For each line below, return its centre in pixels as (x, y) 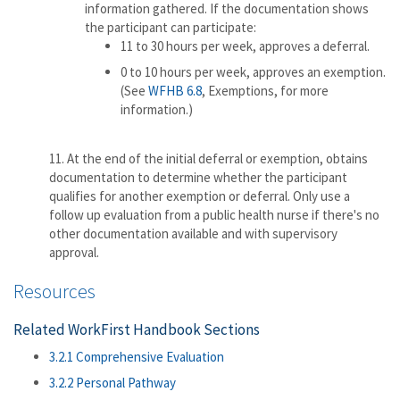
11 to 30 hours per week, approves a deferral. (245, 46)
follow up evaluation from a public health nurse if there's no (214, 215)
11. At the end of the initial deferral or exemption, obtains (208, 158)
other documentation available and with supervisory (193, 233)
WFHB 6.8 (175, 91)
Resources (54, 291)
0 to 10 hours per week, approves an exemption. (253, 72)
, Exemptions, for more (265, 91)
